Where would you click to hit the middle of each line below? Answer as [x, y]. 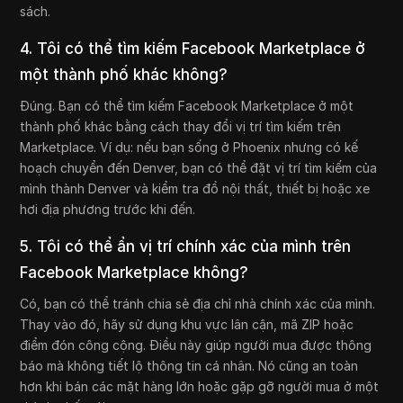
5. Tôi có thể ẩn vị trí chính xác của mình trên [186, 246]
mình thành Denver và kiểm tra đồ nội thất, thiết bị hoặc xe [195, 188]
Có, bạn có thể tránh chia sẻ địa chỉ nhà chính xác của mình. [198, 303]
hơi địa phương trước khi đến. [108, 209]
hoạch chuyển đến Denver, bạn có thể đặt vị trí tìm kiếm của [199, 167]
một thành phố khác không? [124, 74]
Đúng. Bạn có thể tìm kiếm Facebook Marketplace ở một [187, 105]
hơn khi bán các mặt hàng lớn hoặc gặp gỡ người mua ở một [200, 386]
